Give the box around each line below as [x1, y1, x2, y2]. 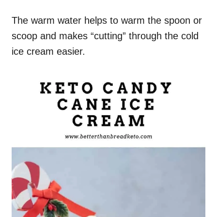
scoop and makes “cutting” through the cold [12, 31, 199, 42]
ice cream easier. [12, 46, 85, 57]
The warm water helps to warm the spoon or [12, 15, 202, 26]
